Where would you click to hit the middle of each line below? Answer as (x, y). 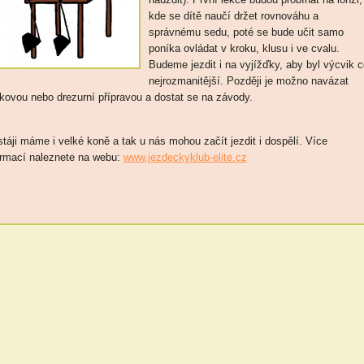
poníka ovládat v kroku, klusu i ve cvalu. (244, 48)
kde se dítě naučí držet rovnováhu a (233, 16)
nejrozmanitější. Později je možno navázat (248, 81)
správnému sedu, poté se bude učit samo (246, 32)
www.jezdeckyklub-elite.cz (185, 157)
